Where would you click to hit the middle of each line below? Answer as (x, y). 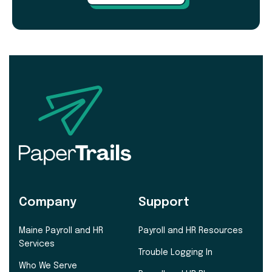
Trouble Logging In (175, 252)
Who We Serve (48, 266)
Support (164, 202)
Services (37, 244)
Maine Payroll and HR (61, 230)
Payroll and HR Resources (190, 230)
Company (48, 202)
